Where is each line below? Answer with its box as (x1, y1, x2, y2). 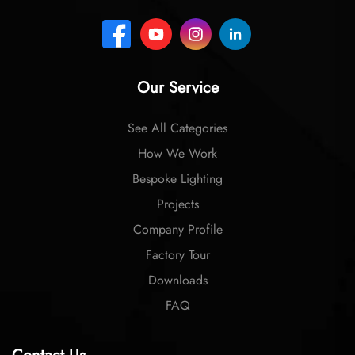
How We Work (138, 144, 217, 163)
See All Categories (128, 119, 227, 138)
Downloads (147, 271, 208, 290)
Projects (156, 195, 199, 214)
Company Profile (132, 220, 223, 239)
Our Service (136, 76, 219, 100)
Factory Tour (145, 246, 210, 265)
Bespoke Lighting (132, 170, 223, 189)
